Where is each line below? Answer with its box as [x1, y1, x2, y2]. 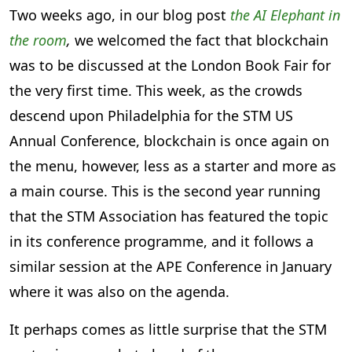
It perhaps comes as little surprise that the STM [9, 320, 327, 339]
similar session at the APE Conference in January [9, 257, 332, 277]
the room [9, 31, 67, 50]
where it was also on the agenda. [9, 282, 229, 302]
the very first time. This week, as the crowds [9, 81, 302, 101]
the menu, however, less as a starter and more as [9, 156, 336, 176]
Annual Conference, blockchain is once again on [9, 131, 329, 151]
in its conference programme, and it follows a [9, 232, 313, 251]
